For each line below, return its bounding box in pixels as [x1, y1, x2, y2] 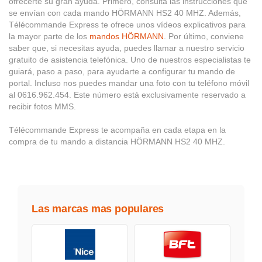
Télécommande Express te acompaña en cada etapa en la [9, 125, 226, 135]
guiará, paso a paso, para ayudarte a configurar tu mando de [9, 67, 235, 77]
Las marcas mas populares [32, 203, 164, 215]
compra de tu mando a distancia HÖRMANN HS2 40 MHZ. [9, 137, 225, 147]
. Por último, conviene [164, 32, 244, 42]
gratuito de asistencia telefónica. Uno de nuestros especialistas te [9, 55, 251, 65]
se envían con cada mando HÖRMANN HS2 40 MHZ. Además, [9, 8, 241, 18]
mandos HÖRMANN [89, 32, 164, 42]
